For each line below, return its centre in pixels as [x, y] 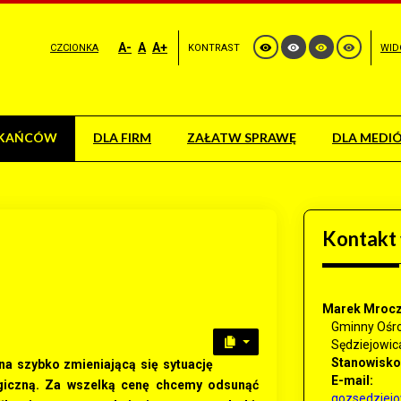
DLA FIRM [122, 137]
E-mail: [352, 380]
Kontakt [359, 239]
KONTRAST [214, 48]
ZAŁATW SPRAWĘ [242, 137]
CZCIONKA [74, 48]
